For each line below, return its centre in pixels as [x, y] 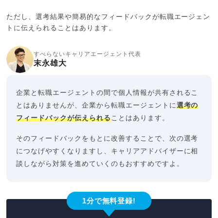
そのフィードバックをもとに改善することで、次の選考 [107, 138]
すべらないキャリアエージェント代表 [87, 54]
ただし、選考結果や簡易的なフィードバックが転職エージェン [109, 17]
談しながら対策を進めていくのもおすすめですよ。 [100, 164]
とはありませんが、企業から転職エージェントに [96, 105]
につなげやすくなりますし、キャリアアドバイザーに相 [107, 151]
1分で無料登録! [109, 200]
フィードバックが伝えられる [64, 118]
